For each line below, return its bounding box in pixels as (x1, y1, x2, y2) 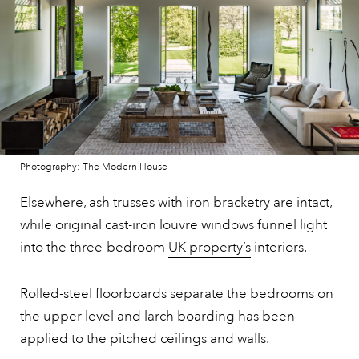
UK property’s (168, 239, 251, 256)
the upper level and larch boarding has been (20, 308, 295, 325)
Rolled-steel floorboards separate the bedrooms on (20, 285, 333, 303)
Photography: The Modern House (20, 161, 167, 174)
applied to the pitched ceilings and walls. (20, 330, 269, 348)
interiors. (251, 239, 307, 256)
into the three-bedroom (20, 239, 168, 256)
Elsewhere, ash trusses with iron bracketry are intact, (20, 194, 332, 212)
